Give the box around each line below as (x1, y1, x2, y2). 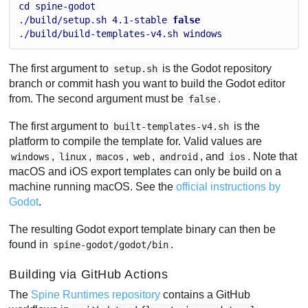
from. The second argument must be (9, 93, 187, 105)
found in (9, 238, 52, 250)
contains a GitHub (160, 289, 251, 301)
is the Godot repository (159, 63, 272, 75)
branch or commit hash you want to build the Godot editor (9, 78, 286, 90)
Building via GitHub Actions (9, 266, 168, 281)
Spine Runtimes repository (31, 289, 161, 301)
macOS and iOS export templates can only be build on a (9, 165, 282, 177)
